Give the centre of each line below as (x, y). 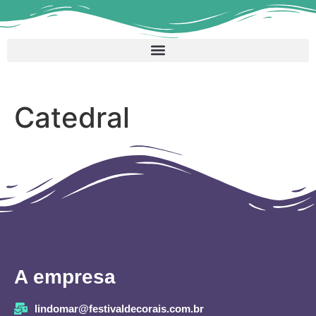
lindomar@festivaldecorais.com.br (119, 308)
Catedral (72, 117)
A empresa (65, 276)
